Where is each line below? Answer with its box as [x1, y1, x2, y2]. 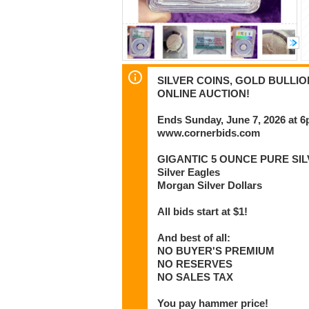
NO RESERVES [157, 258, 233, 270]
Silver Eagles [157, 166, 221, 178]
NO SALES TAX [157, 271, 234, 283]
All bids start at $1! [157, 206, 248, 217]
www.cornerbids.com [157, 127, 261, 139]
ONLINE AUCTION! [157, 88, 250, 99]
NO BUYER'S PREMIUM [157, 245, 275, 257]
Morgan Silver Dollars [157, 179, 263, 191]
